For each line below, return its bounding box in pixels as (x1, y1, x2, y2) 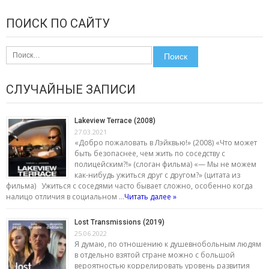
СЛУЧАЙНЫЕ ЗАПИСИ (6, 82, 136, 97)
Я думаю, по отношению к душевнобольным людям (74, 238, 261, 249)
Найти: (5, 45, 31, 56)
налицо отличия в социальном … (6, 191, 124, 202)
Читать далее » (124, 191, 177, 202)
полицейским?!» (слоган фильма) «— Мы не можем (74, 159, 256, 169)
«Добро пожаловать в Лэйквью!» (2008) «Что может (74, 137, 257, 148)
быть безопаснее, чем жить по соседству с (74, 148, 225, 159)
